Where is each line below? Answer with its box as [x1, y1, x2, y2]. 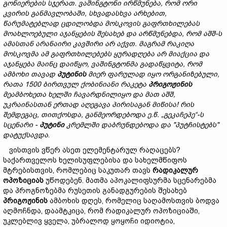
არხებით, [133, 9, 167, 17]
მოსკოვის [105, 19, 142, 27]
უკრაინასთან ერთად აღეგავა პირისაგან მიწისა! [3, 100, 180, 108]
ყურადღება [113, 50, 157, 58]
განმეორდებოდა [85, 110, 147, 119]
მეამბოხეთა [3, 90, 48, 98]
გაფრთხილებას [142, 19, 200, 27]
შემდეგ [3, 110, 28, 119]
